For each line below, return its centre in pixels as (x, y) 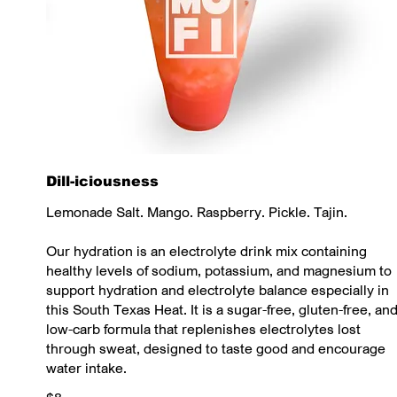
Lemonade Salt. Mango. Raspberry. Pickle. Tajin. (197, 212)
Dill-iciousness (102, 182)
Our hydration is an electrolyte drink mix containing (206, 251)
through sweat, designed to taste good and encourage (216, 349)
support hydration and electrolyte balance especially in (218, 290)
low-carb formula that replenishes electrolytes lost (203, 329)
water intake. (86, 368)
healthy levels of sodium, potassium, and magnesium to (219, 271)
